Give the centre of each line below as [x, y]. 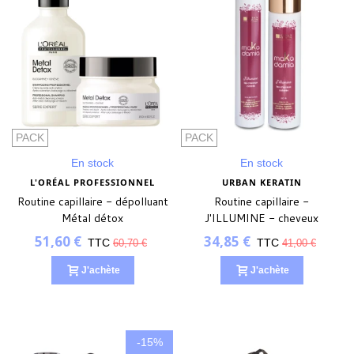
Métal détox [92, 218]
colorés [262, 235]
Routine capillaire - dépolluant [92, 202]
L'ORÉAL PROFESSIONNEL [92, 183]
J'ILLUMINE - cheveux [262, 218]
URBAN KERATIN [262, 183]
